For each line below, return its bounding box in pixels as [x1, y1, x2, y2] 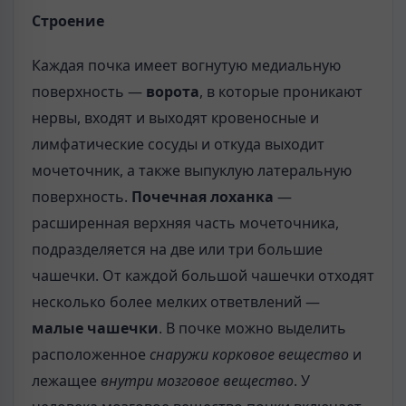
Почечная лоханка [131, 186, 274, 207]
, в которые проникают [199, 81, 362, 101]
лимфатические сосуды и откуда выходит [32, 133, 324, 154]
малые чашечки [32, 317, 159, 338]
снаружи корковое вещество [150, 343, 349, 364]
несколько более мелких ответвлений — [32, 291, 320, 312]
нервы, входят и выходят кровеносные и [32, 107, 319, 128]
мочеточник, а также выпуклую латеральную [32, 159, 352, 180]
